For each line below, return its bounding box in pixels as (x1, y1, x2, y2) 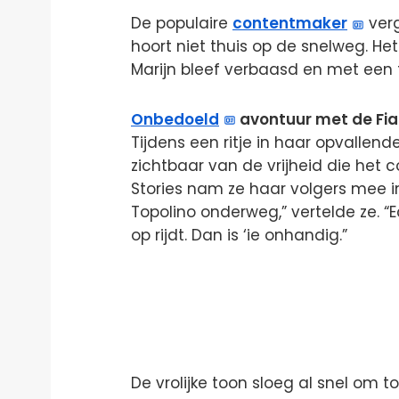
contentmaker (232, 12, 347, 35)
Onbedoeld (131, 109, 219, 131)
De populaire (131, 12, 232, 35)
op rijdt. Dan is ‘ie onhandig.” (131, 224, 347, 247)
